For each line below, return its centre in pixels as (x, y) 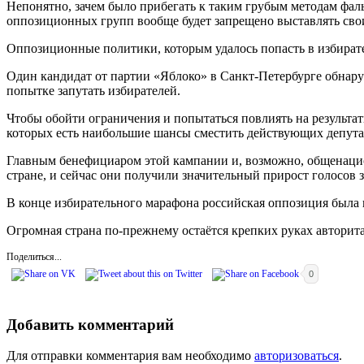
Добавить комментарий (90, 324)
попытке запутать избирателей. (93, 90)
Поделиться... (34, 256)
